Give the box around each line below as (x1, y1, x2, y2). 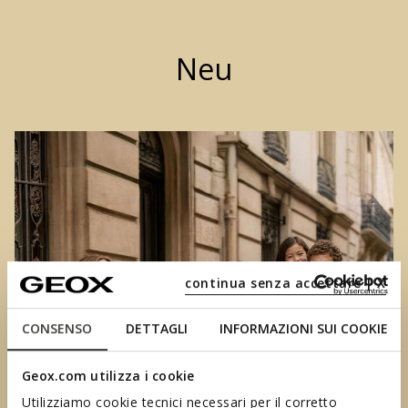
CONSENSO (22, 320, 93, 338)
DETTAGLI (126, 320, 189, 338)
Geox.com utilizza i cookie (22, 367, 195, 385)
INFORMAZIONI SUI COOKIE (219, 320, 388, 338)
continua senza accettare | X (185, 273, 386, 291)
